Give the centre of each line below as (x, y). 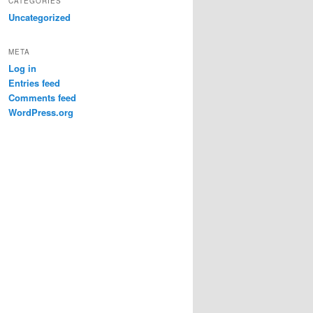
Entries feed (34, 83)
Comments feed (42, 98)
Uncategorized (39, 17)
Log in (22, 68)
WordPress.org (41, 112)
